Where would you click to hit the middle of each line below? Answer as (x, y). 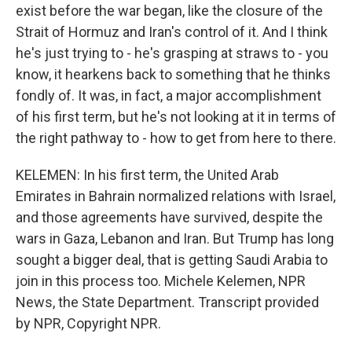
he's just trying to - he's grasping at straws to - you (172, 53)
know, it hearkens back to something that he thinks (173, 74)
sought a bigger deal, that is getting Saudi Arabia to (172, 260)
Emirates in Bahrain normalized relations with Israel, (176, 196)
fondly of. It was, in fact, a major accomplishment (169, 95)
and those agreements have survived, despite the (169, 217)
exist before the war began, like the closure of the (169, 11)
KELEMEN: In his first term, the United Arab (147, 175)
